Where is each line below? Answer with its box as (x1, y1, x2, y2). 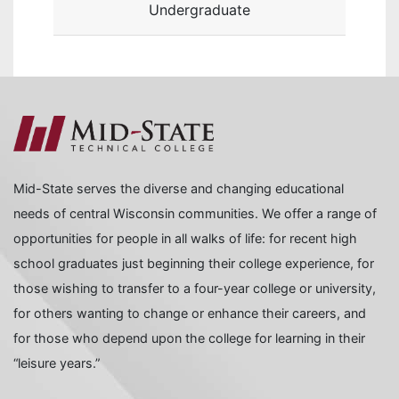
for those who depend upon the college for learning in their (13, 330, 365, 346)
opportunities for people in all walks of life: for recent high (13, 231, 357, 247)
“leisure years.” (13, 355, 100, 371)
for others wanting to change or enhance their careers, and (13, 305, 366, 322)
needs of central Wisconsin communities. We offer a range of (13, 206, 377, 222)
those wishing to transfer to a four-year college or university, (13, 281, 376, 297)
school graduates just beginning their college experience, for (13, 256, 374, 272)
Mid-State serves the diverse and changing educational (13, 181, 344, 197)
